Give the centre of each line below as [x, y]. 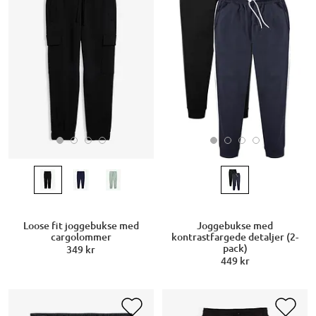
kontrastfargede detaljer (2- [235, 237]
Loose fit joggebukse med [81, 226]
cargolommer [81, 237]
